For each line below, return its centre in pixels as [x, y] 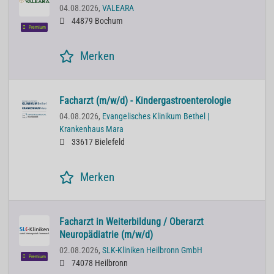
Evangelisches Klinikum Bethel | [156, 117]
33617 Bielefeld [97, 143]
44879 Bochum [96, 21]
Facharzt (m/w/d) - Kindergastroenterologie [145, 101]
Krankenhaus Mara [91, 130]
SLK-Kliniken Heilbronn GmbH [152, 251]
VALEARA [118, 9]
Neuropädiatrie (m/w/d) [106, 235]
